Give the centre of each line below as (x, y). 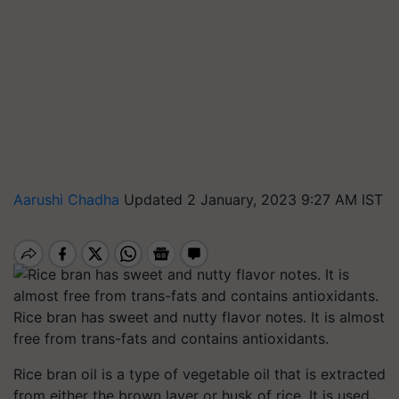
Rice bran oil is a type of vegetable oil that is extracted (199, 374)
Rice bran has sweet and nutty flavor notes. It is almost (199, 317)
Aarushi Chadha (69, 199)
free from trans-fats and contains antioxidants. (171, 338)
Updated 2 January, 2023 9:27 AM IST (253, 199)
